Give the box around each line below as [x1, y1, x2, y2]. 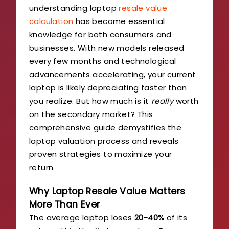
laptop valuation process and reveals [29, 135, 179, 146]
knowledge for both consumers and [29, 29, 172, 40]
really [151, 95, 174, 106]
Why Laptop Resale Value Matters [29, 185, 186, 197]
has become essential [75, 15, 165, 27]
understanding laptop [29, 2, 119, 13]
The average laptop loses [29, 212, 134, 223]
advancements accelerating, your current [29, 68, 196, 80]
